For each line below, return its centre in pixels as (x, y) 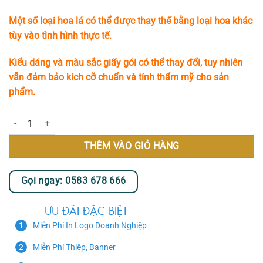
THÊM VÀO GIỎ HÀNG (131, 146)
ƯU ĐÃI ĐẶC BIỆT (86, 211)
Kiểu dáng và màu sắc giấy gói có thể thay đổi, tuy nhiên (126, 63)
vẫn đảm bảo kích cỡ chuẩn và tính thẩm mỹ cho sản (119, 77)
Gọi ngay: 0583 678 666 (73, 181)
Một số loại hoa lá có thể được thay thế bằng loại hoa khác (131, 21)
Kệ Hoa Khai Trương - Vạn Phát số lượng (81, 118)
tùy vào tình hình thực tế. (60, 36)
